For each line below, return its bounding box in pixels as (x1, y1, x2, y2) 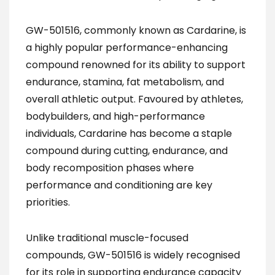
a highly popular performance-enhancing (26, 41, 228, 55)
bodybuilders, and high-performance (26, 109, 205, 123)
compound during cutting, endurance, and (26, 144, 228, 158)
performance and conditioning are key (26, 178, 212, 192)
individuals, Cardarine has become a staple (26, 126, 232, 141)
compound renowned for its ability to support (26, 58, 246, 72)
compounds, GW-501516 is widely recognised (26, 248, 240, 262)
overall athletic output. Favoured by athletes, (26, 92, 243, 106)
